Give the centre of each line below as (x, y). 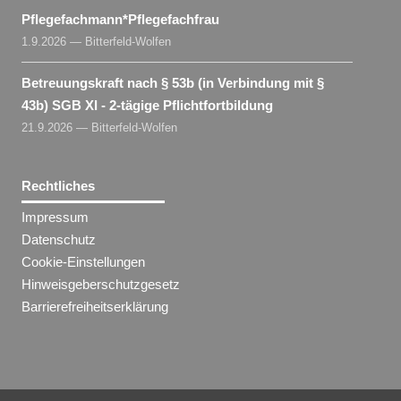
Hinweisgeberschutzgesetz (101, 284)
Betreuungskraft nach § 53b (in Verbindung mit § (173, 82)
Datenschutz (59, 239)
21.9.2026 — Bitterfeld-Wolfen (100, 127)
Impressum (55, 217)
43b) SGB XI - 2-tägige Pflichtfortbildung (148, 105)
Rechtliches (59, 185)
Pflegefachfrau (174, 19)
